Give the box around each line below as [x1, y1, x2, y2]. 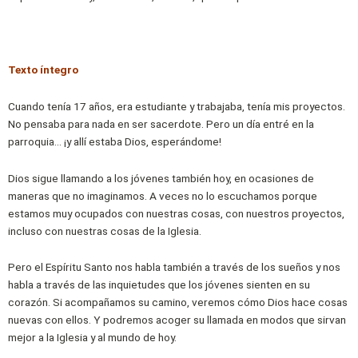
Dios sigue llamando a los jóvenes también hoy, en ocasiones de [8, 171, 314, 185]
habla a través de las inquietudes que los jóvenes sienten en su [8, 278, 310, 292]
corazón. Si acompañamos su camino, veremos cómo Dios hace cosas [8, 296, 348, 309]
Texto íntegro [8, 62, 78, 76]
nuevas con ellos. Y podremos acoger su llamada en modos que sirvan [8, 313, 346, 327]
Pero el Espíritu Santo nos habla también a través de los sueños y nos [8, 261, 340, 274]
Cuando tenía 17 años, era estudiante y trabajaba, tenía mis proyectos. [8, 99, 345, 113]
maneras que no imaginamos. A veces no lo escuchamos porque [8, 189, 317, 202]
